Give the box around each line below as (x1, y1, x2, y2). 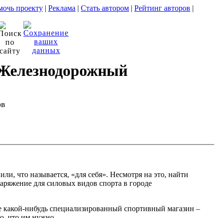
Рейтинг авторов (134, 4, 190, 12)
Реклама (48, 4, 75, 12)
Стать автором (81, 4, 129, 12)
